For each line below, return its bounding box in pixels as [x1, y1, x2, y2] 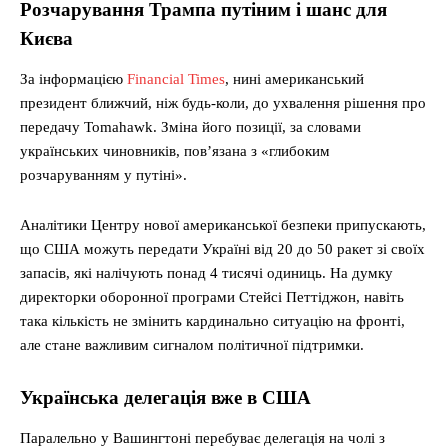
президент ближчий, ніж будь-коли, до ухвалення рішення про [20, 95, 426, 112]
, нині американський [225, 71, 364, 88]
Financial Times [127, 71, 225, 88]
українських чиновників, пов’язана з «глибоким [20, 143, 330, 160]
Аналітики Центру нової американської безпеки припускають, [20, 217, 426, 234]
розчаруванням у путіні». [20, 167, 187, 184]
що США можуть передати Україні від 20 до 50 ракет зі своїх [20, 241, 425, 258]
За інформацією [20, 71, 127, 88]
